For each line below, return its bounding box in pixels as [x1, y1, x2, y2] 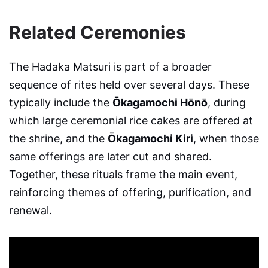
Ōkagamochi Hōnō [112, 96, 208, 109]
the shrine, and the [9, 132, 108, 145]
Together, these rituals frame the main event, [9, 167, 237, 181]
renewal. [9, 203, 52, 217]
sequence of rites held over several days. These [9, 78, 249, 91]
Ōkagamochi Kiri [108, 132, 193, 145]
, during [208, 96, 246, 109]
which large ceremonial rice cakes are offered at [9, 114, 253, 127]
